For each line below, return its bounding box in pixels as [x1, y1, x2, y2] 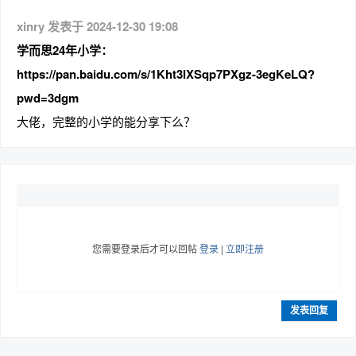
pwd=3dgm [17, 89, 79, 106]
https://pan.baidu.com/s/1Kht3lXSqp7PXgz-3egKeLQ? [17, 65, 315, 83]
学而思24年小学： [17, 41, 113, 59]
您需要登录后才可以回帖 [92, 242, 199, 255]
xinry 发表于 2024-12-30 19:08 [17, 17, 178, 35]
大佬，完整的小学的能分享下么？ [17, 113, 195, 130]
